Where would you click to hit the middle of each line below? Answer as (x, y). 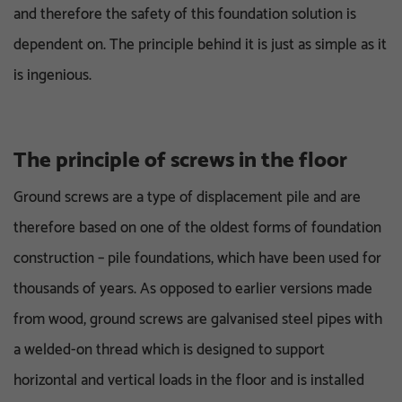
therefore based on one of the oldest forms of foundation (197, 227)
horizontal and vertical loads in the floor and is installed (189, 380)
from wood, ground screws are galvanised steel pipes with (198, 319)
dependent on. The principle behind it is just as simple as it (200, 44)
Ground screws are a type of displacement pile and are (187, 197)
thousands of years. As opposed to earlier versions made (193, 288)
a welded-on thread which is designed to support (169, 350)
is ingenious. (52, 75)
